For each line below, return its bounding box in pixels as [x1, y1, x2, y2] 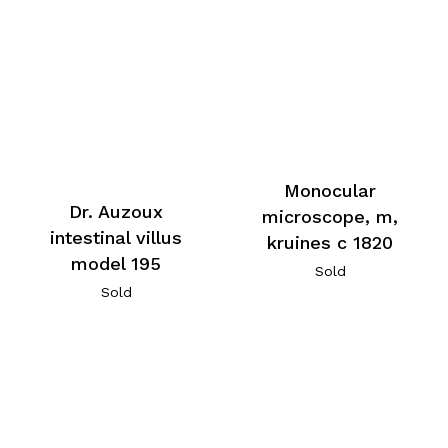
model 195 [71, 252, 162, 274]
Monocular [284, 180, 377, 202]
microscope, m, [262, 206, 399, 228]
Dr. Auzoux [69, 200, 164, 222]
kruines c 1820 [267, 232, 394, 254]
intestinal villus [50, 226, 183, 248]
